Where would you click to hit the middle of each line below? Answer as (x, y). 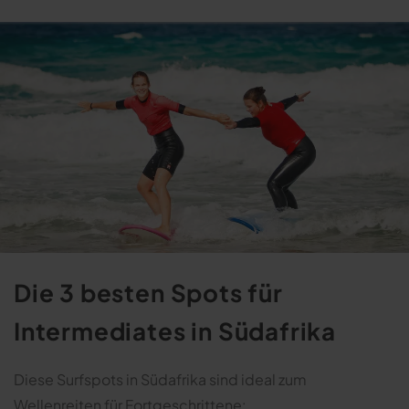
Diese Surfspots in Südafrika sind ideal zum (160, 379)
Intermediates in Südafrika (175, 330)
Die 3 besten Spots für (148, 292)
